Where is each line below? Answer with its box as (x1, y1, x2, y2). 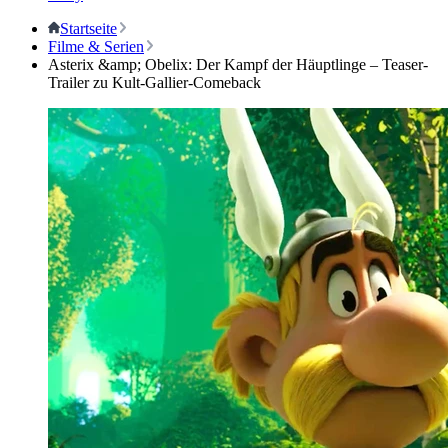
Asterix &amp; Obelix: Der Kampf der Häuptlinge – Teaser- (48, 56, 428, 73)
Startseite (60, 20, 117, 37)
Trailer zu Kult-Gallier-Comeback (48, 74, 261, 91)
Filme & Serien (48, 38, 144, 55)
